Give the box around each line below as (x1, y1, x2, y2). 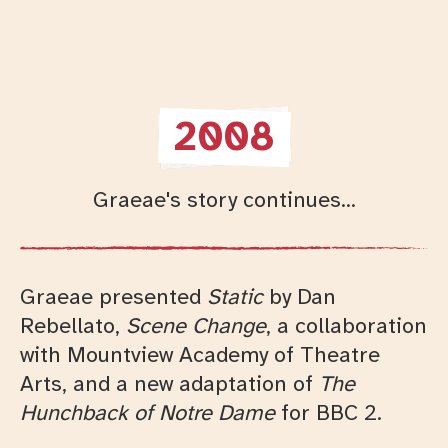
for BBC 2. (275, 398, 382, 426)
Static (207, 282, 263, 310)
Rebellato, (20, 311, 126, 339)
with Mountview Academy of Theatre (20, 340, 380, 368)
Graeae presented (20, 282, 207, 310)
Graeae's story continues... (92, 185, 356, 213)
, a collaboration (266, 311, 427, 339)
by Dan (263, 282, 336, 310)
